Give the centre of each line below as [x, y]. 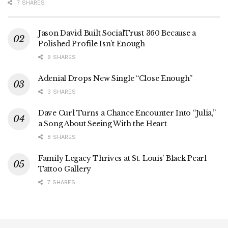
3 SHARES [61, 92]
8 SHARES [61, 137]
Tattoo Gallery [65, 169]
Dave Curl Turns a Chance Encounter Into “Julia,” [127, 113]
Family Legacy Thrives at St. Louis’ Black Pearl [122, 159]
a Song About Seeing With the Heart [103, 124]
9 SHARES [61, 58]
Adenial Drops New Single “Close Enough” [116, 79]
